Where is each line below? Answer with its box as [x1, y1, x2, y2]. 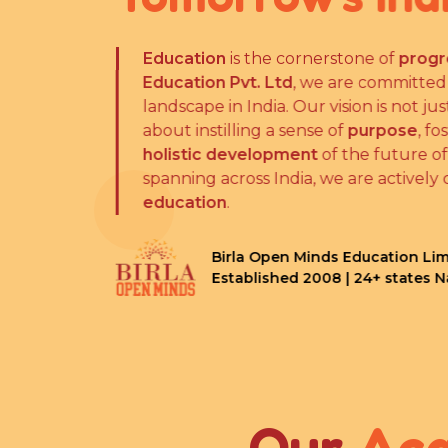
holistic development [141, 144, 316, 164]
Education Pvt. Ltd [141, 72, 291, 92]
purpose [346, 120, 416, 140]
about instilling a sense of [141, 120, 346, 140]
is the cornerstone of [224, 48, 397, 68]
